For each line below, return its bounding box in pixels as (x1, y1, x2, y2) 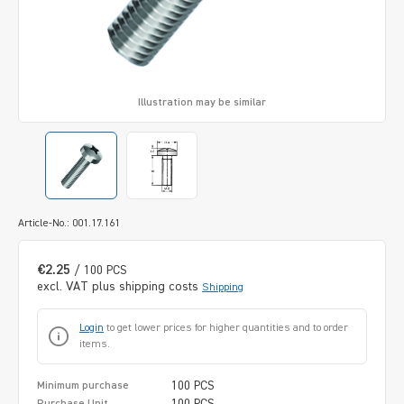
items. (79, 338, 110, 350)
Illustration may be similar (137, 96, 266, 108)
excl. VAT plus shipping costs (37, 280, 202, 293)
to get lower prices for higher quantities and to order (104, 322, 348, 334)
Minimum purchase (37, 380, 129, 391)
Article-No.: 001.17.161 (18, 217, 120, 229)
